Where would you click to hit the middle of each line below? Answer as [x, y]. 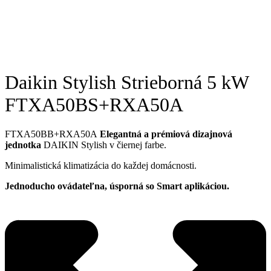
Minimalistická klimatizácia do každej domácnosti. [101, 166]
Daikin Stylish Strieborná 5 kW [127, 82]
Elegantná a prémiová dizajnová [166, 134]
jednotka [23, 145]
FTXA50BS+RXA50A [94, 104]
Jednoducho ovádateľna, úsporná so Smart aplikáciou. [117, 186]
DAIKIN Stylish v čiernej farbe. [104, 145]
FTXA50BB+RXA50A [52, 134]
